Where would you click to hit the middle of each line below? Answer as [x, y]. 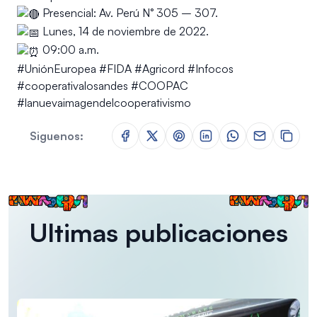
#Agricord [160, 68]
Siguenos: [57, 136]
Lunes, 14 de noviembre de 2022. [124, 31]
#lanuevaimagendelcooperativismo [104, 102]
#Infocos [211, 68]
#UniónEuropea [57, 68]
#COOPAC [160, 85]
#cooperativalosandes [73, 85]
